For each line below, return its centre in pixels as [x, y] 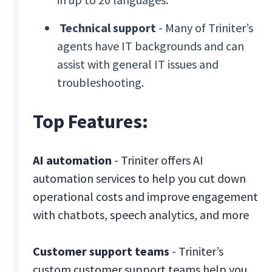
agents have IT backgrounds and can [151, 46]
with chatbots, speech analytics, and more [141, 215]
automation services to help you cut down [140, 178]
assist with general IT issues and [138, 64]
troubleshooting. [101, 83]
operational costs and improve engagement [146, 197]
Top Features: [91, 122]
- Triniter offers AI [158, 160]
